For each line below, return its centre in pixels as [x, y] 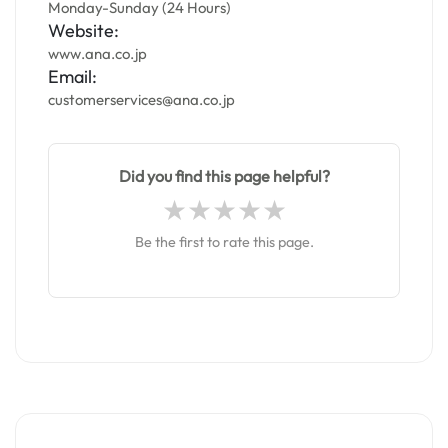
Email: [72, 76]
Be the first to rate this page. [224, 242]
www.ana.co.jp [97, 53]
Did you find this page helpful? [224, 176]
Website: [83, 30]
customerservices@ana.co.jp [141, 99]
